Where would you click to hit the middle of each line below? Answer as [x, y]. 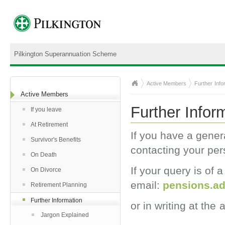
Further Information [57, 200]
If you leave [46, 109]
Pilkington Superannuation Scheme [65, 54]
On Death [44, 155]
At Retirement [49, 125]
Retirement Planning [59, 185]
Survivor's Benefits [56, 140]
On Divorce [46, 170]
